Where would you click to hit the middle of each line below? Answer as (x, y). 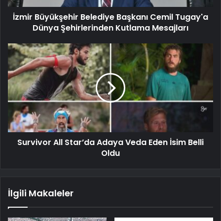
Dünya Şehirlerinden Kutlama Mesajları (110, 28)
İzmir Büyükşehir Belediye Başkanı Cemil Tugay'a (110, 17)
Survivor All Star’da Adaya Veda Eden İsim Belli (110, 143)
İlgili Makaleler (41, 193)
